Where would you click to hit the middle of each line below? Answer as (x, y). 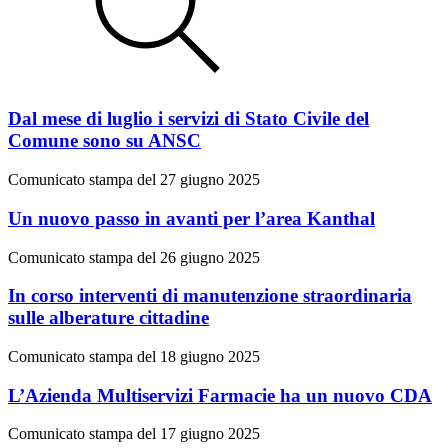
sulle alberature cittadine (108, 318)
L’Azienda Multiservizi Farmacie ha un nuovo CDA (220, 395)
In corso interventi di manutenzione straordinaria (210, 296)
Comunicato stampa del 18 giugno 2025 (134, 357)
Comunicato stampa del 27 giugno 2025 (134, 180)
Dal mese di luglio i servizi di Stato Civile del (188, 119)
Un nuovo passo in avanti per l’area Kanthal (191, 218)
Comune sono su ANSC (104, 141)
